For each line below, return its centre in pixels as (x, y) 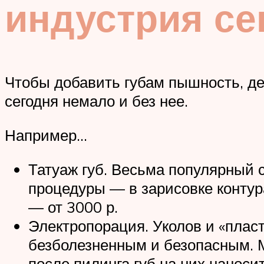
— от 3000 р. (73, 207)
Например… (46, 135)
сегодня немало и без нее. (96, 101)
